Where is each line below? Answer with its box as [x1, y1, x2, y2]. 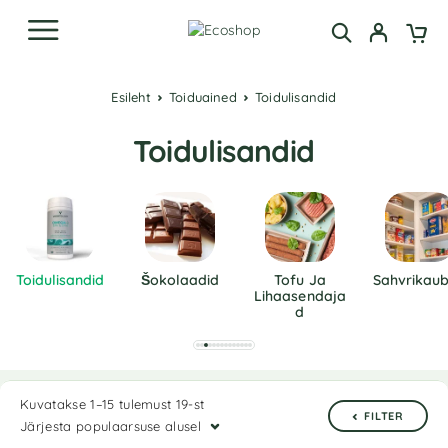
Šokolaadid [140, 271, 220, 289]
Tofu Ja [274, 271, 326, 289]
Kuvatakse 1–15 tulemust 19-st [20, 396, 205, 412]
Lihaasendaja [254, 287, 346, 305]
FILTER [364, 409, 404, 423]
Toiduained [175, 89, 237, 105]
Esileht [118, 89, 151, 105]
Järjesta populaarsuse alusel [20, 418, 202, 434]
